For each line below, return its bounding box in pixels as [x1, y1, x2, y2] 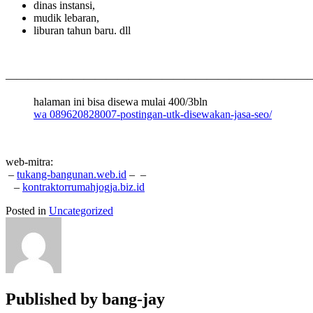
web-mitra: [6, 155, 53, 168]
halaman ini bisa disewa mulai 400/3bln [34, 95, 208, 108]
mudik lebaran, [34, 11, 99, 24]
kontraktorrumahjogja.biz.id [22, 180, 145, 193]
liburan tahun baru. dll [34, 24, 131, 36]
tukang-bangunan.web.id [17, 168, 126, 180]
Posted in [6, 204, 49, 217]
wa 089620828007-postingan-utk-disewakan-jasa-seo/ [34, 108, 272, 120]
